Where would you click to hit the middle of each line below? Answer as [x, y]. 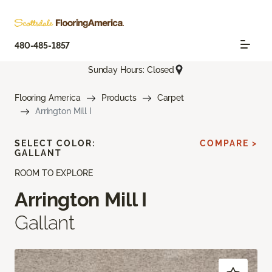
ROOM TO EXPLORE [54, 173]
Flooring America [48, 98]
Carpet [170, 98]
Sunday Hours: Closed [131, 70]
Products [119, 98]
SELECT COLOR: [55, 144]
